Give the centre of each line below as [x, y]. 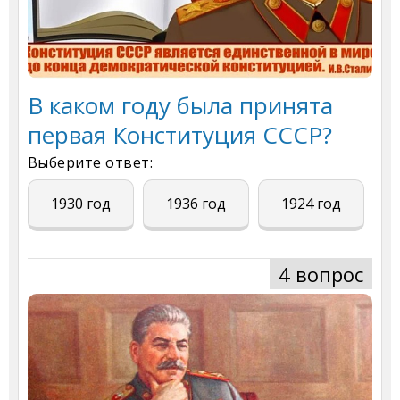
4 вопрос [321, 275]
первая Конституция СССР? [180, 135]
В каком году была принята [180, 106]
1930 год [81, 204]
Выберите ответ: [91, 163]
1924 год [311, 204]
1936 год [196, 204]
